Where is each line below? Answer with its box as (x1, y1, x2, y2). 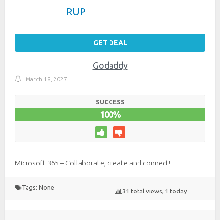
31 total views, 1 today (122, 188, 187, 195)
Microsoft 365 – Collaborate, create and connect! (15, 159, 170, 167)
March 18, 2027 (26, 76, 67, 82)
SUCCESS (95, 98, 125, 106)
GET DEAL (93, 39, 127, 47)
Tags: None (22, 184, 54, 191)
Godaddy (92, 60, 128, 71)
